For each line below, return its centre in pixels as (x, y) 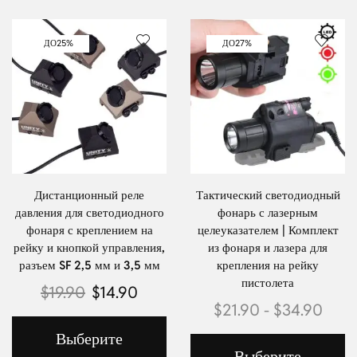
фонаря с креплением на (89, 229)
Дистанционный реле (89, 194)
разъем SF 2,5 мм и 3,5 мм (89, 265)
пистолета (268, 282)
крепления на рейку (268, 265)
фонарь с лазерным (268, 212)
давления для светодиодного (89, 212)
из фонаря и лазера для (268, 247)
